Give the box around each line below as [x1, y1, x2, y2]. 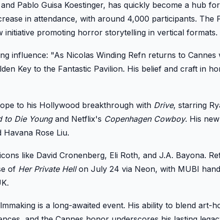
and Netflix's [53, 113, 104, 124]
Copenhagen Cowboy [104, 113, 185, 124]
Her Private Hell [18, 164, 76, 174]
